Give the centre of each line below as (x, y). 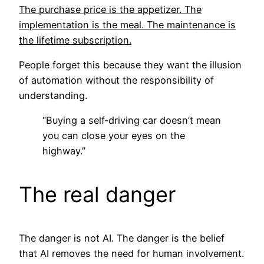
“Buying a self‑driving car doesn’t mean (132, 121)
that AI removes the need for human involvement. (131, 254)
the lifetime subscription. (75, 40)
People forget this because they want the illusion (130, 65)
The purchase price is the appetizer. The (110, 9)
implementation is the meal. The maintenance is (127, 24)
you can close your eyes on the (114, 136)
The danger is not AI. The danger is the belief (122, 238)
